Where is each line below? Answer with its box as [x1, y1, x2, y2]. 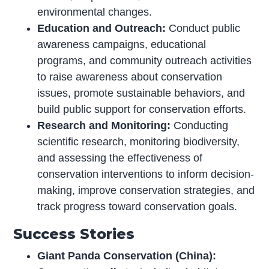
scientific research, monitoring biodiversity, [37, 135, 240, 148]
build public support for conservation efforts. [37, 103, 247, 115]
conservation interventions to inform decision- [37, 168, 255, 180]
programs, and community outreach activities [37, 54, 252, 67]
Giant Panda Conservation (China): [37, 249, 217, 262]
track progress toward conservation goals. [37, 200, 238, 213]
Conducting [171, 119, 229, 131]
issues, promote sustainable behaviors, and [37, 86, 246, 99]
